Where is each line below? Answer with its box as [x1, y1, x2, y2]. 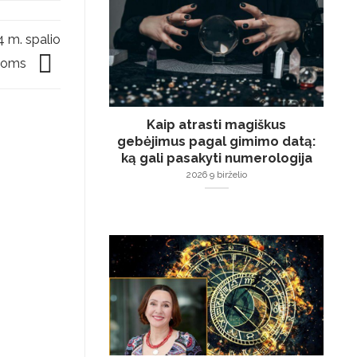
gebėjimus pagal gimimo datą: [117, 132, 316, 149]
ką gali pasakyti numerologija [120, 149, 312, 166]
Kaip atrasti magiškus [147, 116, 286, 132]
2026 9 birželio [186, 169, 247, 181]
